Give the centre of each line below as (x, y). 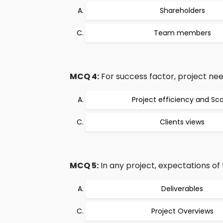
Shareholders (182, 10)
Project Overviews (182, 211)
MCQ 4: (84, 76)
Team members (182, 33)
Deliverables (182, 189)
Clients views (182, 122)
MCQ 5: (84, 166)
